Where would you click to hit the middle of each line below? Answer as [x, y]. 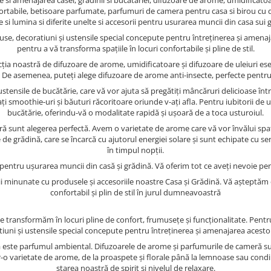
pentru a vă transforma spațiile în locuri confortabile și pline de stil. [135, 48]
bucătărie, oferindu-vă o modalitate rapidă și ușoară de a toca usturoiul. [135, 113]
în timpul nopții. [135, 150]
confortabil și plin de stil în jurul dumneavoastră [135, 192]
